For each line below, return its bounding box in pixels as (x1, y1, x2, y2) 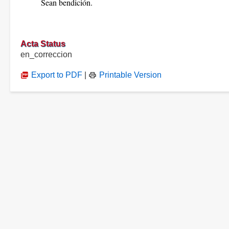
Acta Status (20, 39, 65, 48)
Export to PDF (31, 71, 82, 79)
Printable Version (99, 71, 162, 79)
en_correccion (20, 50, 72, 59)
